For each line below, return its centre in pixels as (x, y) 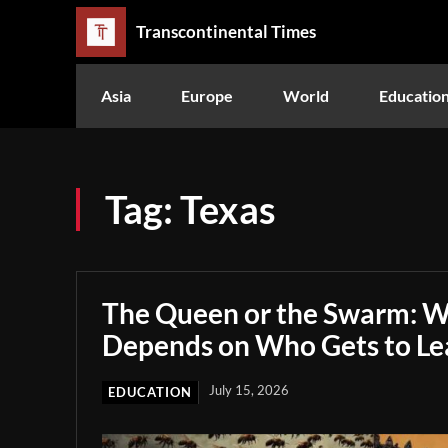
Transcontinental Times (226, 32)
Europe (207, 95)
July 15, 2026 (249, 389)
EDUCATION (150, 391)
